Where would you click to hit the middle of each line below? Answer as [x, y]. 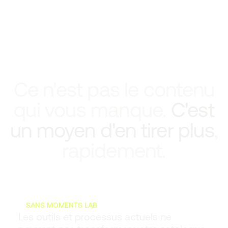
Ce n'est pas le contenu [114, 89]
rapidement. [114, 150]
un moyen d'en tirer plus [112, 130]
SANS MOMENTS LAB [62, 205]
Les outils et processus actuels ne [95, 216]
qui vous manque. [92, 109]
